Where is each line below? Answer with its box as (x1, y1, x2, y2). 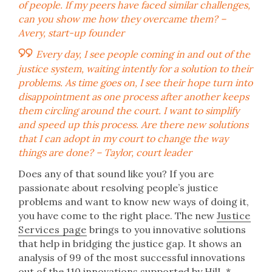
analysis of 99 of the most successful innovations (18, 251, 245, 263)
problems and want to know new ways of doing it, (18, 195, 249, 208)
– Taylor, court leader (93, 146, 192, 158)
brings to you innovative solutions (86, 223, 246, 236)
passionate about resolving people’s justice (18, 182, 218, 194)
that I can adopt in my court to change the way (18, 132, 228, 144)
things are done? (18, 146, 93, 158)
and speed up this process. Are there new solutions (18, 118, 248, 131)
